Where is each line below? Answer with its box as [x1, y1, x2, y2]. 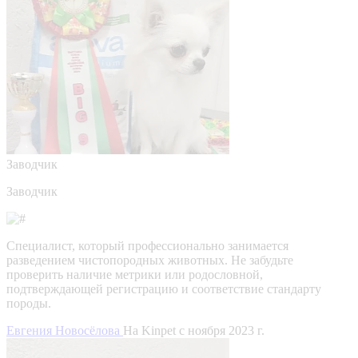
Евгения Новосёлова [6, 323, 123, 337]
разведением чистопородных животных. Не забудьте [6, 253, 293, 267]
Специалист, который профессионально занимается [6, 238, 288, 253]
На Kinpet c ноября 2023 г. [123, 323, 265, 337]
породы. [6, 296, 51, 310]
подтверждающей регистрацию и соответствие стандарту [6, 281, 321, 296]
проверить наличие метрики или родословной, [6, 267, 263, 281]
